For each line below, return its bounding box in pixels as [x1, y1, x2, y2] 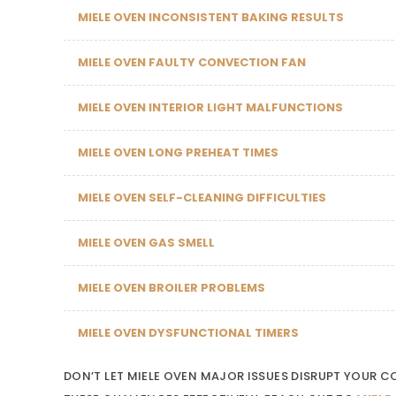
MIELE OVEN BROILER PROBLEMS [78, 279, 265, 296]
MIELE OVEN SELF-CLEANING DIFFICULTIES [78, 189, 326, 206]
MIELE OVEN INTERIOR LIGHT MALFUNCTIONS [78, 99, 343, 116]
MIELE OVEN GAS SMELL [78, 234, 215, 251]
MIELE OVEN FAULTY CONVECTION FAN [78, 54, 306, 71]
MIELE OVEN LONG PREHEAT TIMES [78, 144, 278, 161]
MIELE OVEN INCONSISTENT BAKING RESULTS [78, 9, 344, 26]
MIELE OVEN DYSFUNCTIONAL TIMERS [78, 324, 299, 341]
